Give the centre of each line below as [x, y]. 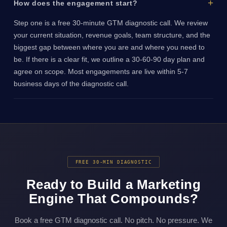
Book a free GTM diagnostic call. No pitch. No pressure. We [113, 220]
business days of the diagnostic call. [71, 83]
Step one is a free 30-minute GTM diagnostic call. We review [110, 23]
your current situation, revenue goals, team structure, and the [112, 35]
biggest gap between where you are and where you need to [109, 47]
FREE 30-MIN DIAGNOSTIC [113, 162]
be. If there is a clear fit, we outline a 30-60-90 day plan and [109, 59]
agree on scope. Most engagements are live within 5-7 [101, 71]
